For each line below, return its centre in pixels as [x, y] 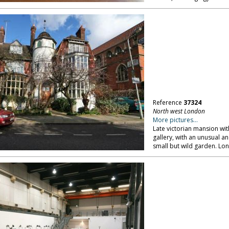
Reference [168, 102]
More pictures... [175, 120]
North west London [179, 111]
